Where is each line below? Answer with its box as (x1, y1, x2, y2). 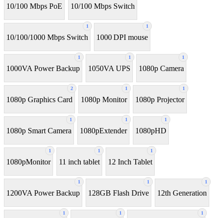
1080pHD (135, 126, 166, 135)
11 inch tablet (59, 157, 100, 166)
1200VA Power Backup (6, 188, 80, 197)
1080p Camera (139, 64, 184, 73)
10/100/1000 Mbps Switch (6, 33, 88, 41)
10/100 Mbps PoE (6, 1, 62, 10)
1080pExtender (80, 126, 127, 135)
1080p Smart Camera (6, 126, 72, 135)
